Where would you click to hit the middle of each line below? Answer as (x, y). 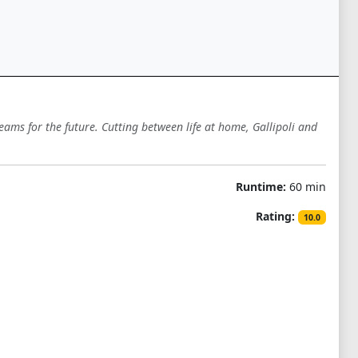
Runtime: (261, 187)
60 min (306, 187)
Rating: (276, 216)
